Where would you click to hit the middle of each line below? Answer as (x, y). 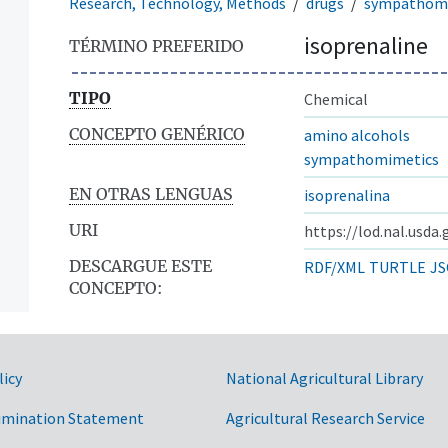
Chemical (336, 98)
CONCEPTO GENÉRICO (157, 133)
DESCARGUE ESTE (140, 265)
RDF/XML (334, 266)
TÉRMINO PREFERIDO (156, 45)
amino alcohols (357, 134)
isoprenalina (347, 194)
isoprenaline (366, 45)
